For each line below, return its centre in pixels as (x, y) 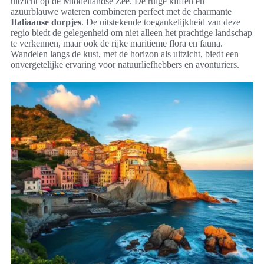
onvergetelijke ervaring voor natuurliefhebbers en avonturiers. (125, 64)
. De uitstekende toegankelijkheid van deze (161, 22)
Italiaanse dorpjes (46, 22)
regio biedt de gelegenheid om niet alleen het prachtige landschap (131, 32)
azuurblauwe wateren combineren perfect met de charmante (121, 11)
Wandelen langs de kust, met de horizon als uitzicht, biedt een (125, 54)
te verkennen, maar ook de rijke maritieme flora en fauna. (117, 43)
